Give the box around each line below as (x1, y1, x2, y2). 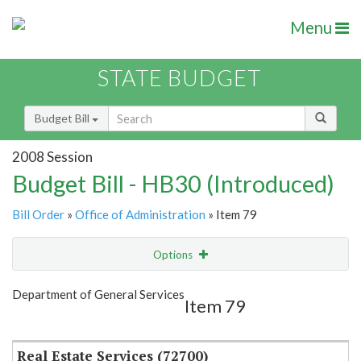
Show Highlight (93, 280, 168, 294)
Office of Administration (75, 207, 205, 222)
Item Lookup (16, 314, 80, 329)
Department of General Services (12, 287, 185, 302)
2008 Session (12, 147, 93, 165)
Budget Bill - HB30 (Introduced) (12, 169, 334, 198)
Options (153, 248, 195, 262)
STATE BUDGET (98, 64, 261, 92)
